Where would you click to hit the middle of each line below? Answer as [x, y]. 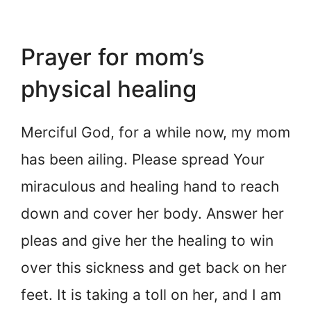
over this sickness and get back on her [154, 267]
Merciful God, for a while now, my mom [155, 132]
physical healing [109, 89]
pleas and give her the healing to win [147, 240]
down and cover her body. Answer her [152, 213]
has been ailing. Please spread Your [143, 159]
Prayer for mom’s [113, 57]
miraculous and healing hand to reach [150, 186]
